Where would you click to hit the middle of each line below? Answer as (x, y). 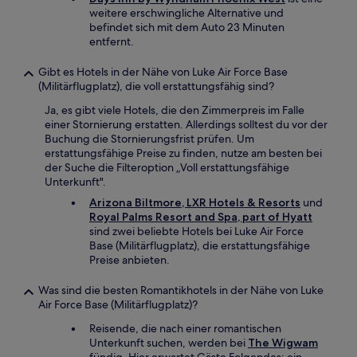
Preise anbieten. (129, 260)
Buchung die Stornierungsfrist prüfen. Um (149, 139)
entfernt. (112, 41)
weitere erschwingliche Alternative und (186, 13)
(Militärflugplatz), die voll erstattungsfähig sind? (156, 86)
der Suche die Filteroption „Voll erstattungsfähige (167, 167)
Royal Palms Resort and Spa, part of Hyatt (201, 217)
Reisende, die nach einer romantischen (185, 328)
